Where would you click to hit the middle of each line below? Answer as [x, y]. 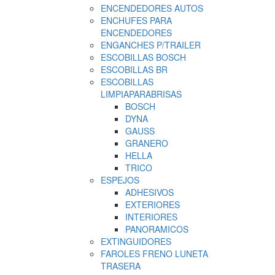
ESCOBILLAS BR [134, 69]
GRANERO [146, 143]
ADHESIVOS [149, 192]
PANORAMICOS [157, 229]
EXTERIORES [152, 204]
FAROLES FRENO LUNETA [154, 254]
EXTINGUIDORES [136, 241]
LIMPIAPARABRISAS [141, 94]
